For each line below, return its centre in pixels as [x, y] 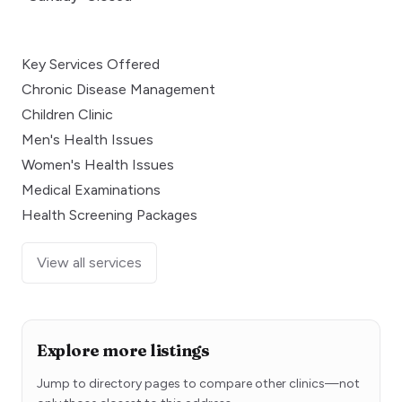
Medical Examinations [91, 189]
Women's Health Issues [98, 164]
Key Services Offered [91, 64]
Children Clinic [67, 114]
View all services [89, 262]
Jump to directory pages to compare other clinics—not [198, 383]
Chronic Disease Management [118, 89]
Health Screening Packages [109, 214]
